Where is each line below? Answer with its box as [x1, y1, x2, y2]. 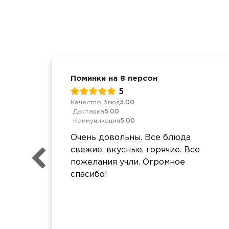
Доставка [73, 108, 104, 114]
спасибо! [71, 170, 107, 178]
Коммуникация [73, 118, 120, 124]
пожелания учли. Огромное [71, 158, 185, 166]
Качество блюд [71, 99, 120, 105]
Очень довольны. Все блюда [71, 133, 191, 142]
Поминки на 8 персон [71, 75, 157, 82]
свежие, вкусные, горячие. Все [71, 146, 200, 154]
